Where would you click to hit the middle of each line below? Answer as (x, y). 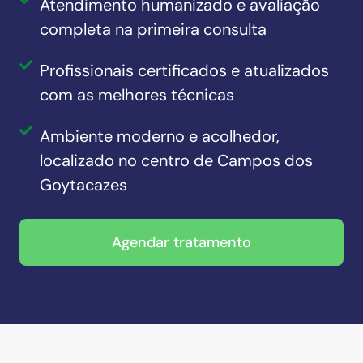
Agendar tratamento (181, 243)
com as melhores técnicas (137, 95)
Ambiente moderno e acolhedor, (160, 137)
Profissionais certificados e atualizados (184, 71)
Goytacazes (83, 185)
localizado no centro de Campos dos (176, 161)
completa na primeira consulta (153, 30)
